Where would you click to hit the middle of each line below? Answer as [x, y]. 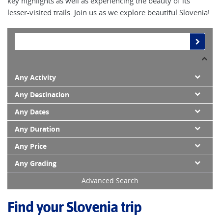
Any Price [31, 147]
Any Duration [37, 129]
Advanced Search [110, 181]
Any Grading [36, 164]
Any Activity [35, 78]
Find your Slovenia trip [74, 207]
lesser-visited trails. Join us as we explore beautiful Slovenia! [109, 13]
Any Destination [42, 95]
